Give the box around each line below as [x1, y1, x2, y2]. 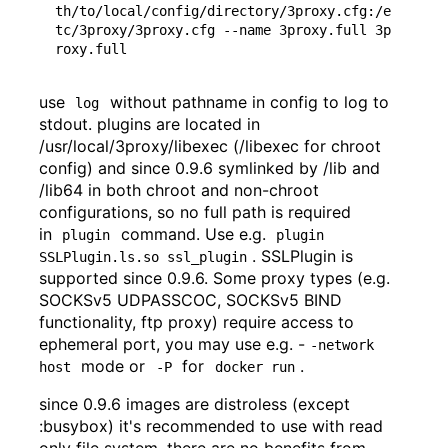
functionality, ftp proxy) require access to [39, 311, 354, 332]
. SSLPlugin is [252, 245, 359, 266]
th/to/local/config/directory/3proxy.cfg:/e [55, 2, 391, 19]
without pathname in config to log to [104, 91, 394, 112]
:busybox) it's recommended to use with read [39, 415, 383, 436]
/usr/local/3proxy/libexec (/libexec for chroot [39, 135, 381, 156]
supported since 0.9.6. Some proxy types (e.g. [39, 267, 390, 288]
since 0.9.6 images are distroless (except [39, 393, 350, 414]
